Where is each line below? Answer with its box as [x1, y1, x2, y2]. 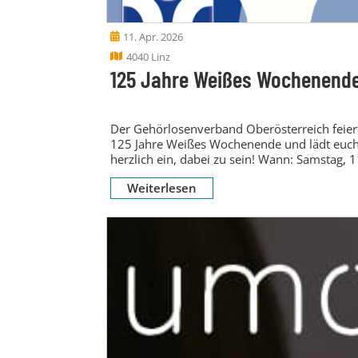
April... [110, 165, 145, 182]
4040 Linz [126, 49, 170, 64]
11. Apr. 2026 [123, 29, 183, 44]
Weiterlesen [127, 179, 197, 196]
